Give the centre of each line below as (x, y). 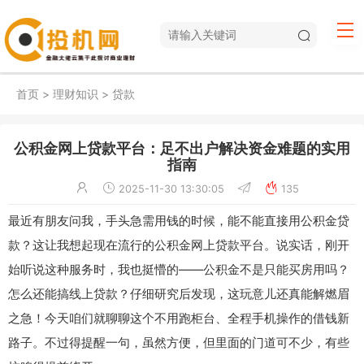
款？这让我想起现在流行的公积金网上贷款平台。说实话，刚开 (179, 245)
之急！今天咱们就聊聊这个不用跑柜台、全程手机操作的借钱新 (179, 318)
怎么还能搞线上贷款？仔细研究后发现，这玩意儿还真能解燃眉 (179, 293)
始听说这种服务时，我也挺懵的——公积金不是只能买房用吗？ (179, 269)
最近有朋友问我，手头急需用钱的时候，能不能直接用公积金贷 (179, 220)
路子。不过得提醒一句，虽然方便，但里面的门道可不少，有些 (179, 342)
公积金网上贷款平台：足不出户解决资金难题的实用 (182, 148)
